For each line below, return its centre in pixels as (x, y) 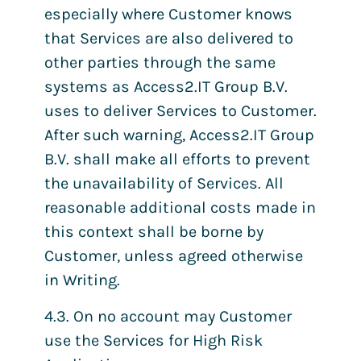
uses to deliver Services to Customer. (180, 111)
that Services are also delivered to (169, 39)
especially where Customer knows (168, 15)
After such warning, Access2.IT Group (179, 135)
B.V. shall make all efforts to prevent (177, 160)
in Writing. (82, 280)
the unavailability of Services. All (164, 184)
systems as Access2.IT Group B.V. (166, 87)
